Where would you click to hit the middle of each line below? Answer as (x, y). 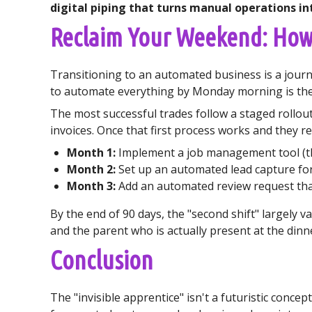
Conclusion (102, 260)
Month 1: (91, 153)
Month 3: (91, 186)
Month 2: (91, 169)
